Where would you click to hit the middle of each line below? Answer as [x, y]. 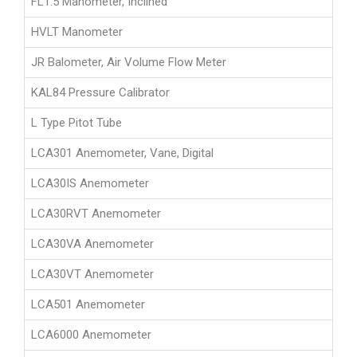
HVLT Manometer [77, 32]
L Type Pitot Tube [76, 123]
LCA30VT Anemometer [92, 275]
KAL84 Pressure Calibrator [100, 93]
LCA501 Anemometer [88, 305]
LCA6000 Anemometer [91, 335]
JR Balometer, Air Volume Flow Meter [129, 63]
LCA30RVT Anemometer [96, 214]
